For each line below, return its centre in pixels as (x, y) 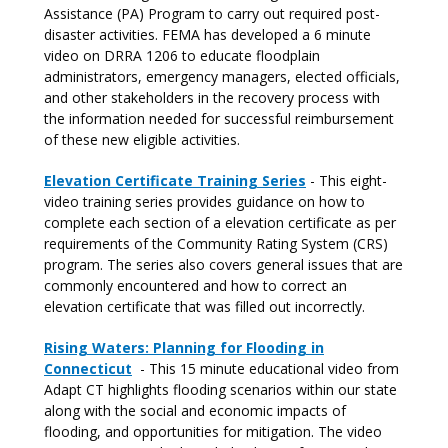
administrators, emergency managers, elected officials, (222, 76)
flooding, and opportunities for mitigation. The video (213, 431)
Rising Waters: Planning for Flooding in (184, 347)
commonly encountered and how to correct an (195, 285)
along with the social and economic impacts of (195, 410)
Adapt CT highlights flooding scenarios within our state (220, 389)
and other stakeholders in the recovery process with (212, 97)
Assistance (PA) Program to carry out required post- (212, 13)
